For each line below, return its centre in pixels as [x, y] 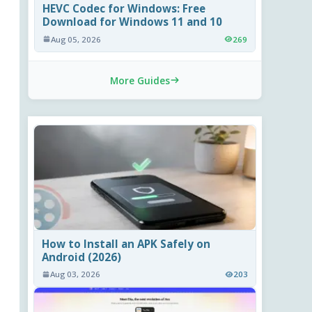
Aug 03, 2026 [76, 274]
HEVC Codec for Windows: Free [124, 9]
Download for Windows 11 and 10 [133, 22]
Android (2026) [82, 257]
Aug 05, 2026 [76, 39]
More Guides [140, 80]
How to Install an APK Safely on [126, 243]
